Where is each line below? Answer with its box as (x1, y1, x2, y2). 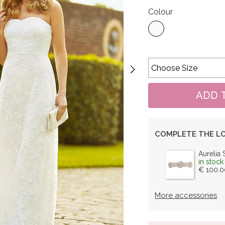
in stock (198, 158, 224, 166)
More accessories (155, 191, 217, 200)
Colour (148, 7, 173, 17)
